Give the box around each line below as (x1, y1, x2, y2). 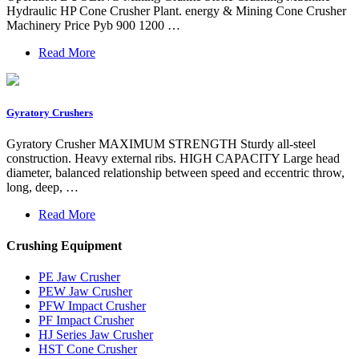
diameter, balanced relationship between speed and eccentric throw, (6, 165, 345, 179)
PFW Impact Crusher (38, 299, 146, 313)
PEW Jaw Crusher (38, 284, 132, 299)
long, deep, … (6, 179, 79, 194)
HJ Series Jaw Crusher (38, 328, 153, 342)
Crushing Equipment (6, 239, 122, 253)
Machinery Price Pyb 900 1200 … (6, 18, 180, 32)
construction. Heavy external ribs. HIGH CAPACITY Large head (6, 151, 340, 165)
